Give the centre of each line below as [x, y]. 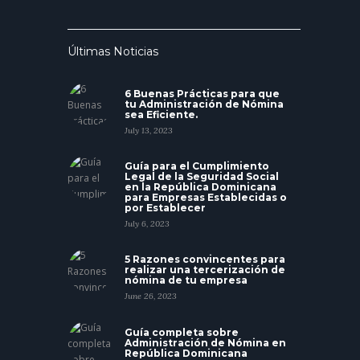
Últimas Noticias [113, 51]
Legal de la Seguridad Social [202, 176]
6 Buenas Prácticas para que [202, 93]
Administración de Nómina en [205, 342]
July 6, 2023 [147, 223]
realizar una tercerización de [205, 270]
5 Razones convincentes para [205, 260]
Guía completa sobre [182, 332]
